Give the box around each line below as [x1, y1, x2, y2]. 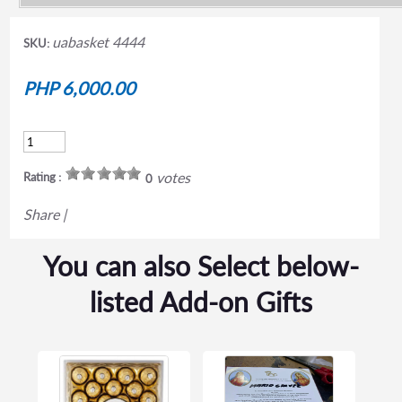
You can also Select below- [42, 249, 359, 283]
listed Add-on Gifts [89, 285, 312, 319]
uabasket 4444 [51, 33, 144, 51]
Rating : [22, 170, 61, 185]
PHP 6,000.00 [22, 77, 135, 100]
